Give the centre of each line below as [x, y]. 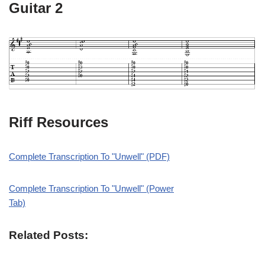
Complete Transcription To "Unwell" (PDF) [89, 157]
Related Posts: [49, 235]
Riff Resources [59, 122]
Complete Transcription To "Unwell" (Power [91, 189]
